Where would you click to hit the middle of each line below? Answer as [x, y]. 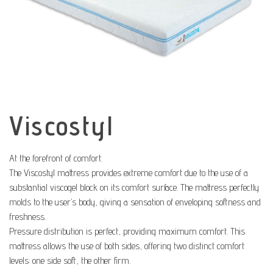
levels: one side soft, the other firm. [70, 261]
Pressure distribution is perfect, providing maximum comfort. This [127, 231]
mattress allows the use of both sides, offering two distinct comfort [127, 246]
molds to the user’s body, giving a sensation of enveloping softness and [135, 202]
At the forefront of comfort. [56, 158]
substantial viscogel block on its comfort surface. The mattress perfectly [134, 187]
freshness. [27, 217]
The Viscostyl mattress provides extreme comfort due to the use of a [129, 173]
